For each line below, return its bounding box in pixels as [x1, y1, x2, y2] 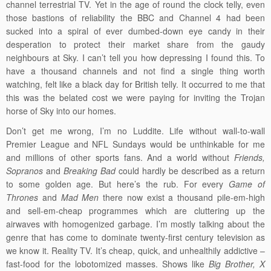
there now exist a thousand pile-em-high [99, 191, 266, 204]
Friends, [234, 151, 265, 164]
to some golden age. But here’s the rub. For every [6, 178, 229, 191]
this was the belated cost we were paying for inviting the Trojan [6, 91, 265, 104]
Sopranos [6, 165, 43, 177]
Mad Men [60, 191, 99, 204]
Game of [229, 178, 266, 191]
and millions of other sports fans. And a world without [6, 151, 234, 164]
